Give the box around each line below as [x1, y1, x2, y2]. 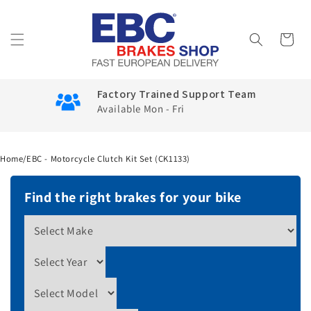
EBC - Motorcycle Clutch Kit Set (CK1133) [26, 152, 191, 165]
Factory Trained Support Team [96, 87, 256, 102]
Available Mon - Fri [96, 102, 185, 116]
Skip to [20, 2, 55, 16]
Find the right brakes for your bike [24, 187, 242, 206]
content [20, 15, 58, 28]
